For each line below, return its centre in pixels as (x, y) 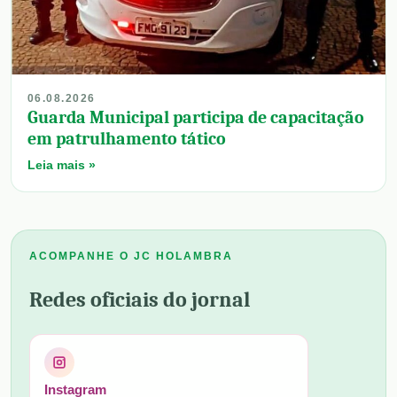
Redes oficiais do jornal (140, 300)
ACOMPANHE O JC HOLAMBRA (131, 257)
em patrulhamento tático (127, 139)
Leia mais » (62, 165)
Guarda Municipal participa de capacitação (196, 118)
